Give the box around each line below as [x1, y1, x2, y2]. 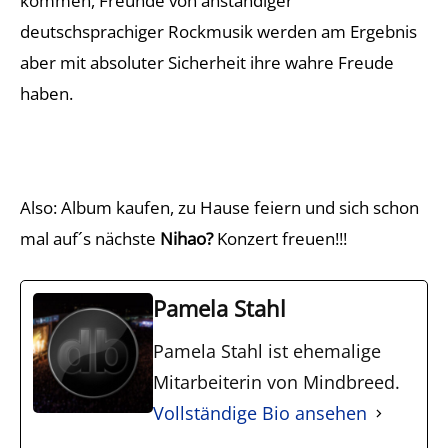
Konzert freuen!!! [213, 227, 347, 250]
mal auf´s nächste [20, 227, 156, 250]
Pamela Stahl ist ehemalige [153, 339, 381, 363]
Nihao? [156, 227, 213, 250]
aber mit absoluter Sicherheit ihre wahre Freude [20, 51, 394, 74]
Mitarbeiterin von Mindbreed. [153, 370, 400, 394]
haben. [20, 82, 73, 105]
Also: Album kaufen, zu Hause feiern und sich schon [20, 196, 419, 219]
